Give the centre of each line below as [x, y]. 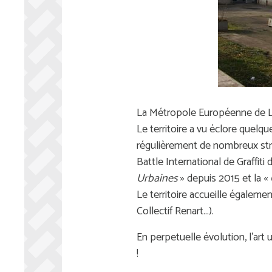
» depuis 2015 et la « [224, 178]
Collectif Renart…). [175, 211]
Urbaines [157, 178]
